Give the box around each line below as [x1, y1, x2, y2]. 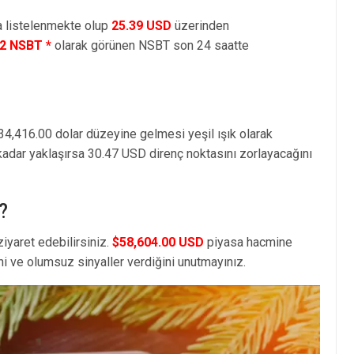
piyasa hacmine [204, 234, 292, 250]
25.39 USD [111, 17, 171, 33]
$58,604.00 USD [112, 234, 204, 250]
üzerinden [171, 17, 229, 33]
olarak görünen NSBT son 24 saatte [51, 37, 249, 53]
